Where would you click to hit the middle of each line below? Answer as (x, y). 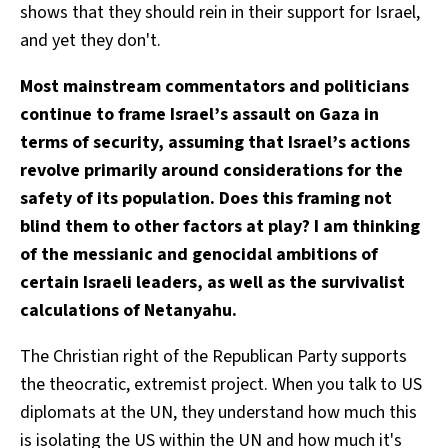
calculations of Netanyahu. (128, 310)
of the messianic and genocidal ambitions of (199, 254)
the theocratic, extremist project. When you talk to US (221, 384)
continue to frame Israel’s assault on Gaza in (199, 114)
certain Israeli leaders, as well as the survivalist (212, 282)
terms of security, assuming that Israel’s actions (215, 142)
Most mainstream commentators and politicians (214, 86)
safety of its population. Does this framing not (206, 198)
